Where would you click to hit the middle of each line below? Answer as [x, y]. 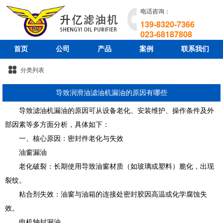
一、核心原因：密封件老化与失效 [64, 139]
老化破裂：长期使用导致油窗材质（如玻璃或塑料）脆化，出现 [110, 167]
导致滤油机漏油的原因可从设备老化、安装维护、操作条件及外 [110, 111]
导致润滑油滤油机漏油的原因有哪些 [111, 93]
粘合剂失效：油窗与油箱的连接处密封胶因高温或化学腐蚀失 [106, 194]
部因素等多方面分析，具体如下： [57, 125]
